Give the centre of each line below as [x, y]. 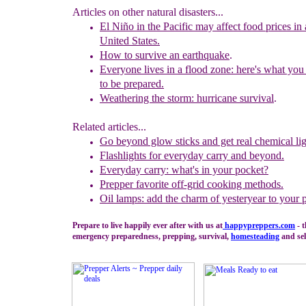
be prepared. [137, 84]
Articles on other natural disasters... [148, 12]
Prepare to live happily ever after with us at [148, 225]
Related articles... [109, 127]
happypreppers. [252, 225]
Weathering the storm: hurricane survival [187, 98]
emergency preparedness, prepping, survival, [152, 236]
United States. [130, 41]
